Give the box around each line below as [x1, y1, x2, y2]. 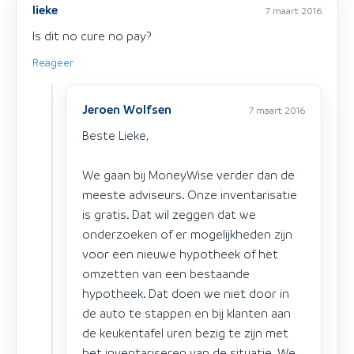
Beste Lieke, [82, 126, 149, 143]
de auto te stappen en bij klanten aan [82, 304, 291, 321]
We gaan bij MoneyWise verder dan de [82, 166, 295, 183]
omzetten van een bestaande [82, 265, 250, 281]
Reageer [32, 55, 73, 69]
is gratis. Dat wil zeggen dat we [82, 205, 256, 222]
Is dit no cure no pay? [32, 27, 152, 43]
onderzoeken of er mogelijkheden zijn [82, 225, 292, 242]
